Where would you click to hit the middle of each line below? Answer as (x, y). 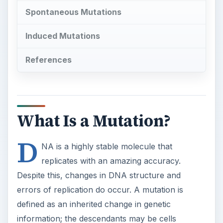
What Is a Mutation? (94, 121)
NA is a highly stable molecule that (107, 146)
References (48, 60)
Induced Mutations (62, 36)
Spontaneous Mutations (73, 12)
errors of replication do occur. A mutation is (100, 189)
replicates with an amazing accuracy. (111, 161)
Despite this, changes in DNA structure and (99, 175)
